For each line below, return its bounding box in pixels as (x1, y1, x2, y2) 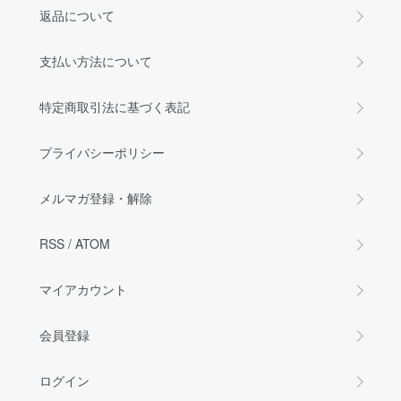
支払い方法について (39, 52, 152, 71)
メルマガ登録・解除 (39, 189, 152, 208)
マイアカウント (39, 280, 127, 299)
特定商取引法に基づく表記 (39, 98, 190, 116)
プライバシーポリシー (39, 143, 165, 162)
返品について (39, 6, 115, 25)
